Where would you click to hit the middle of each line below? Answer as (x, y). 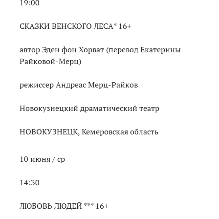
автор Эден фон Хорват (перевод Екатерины (100, 49)
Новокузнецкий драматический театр (89, 108)
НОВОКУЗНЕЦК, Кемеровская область (89, 131)
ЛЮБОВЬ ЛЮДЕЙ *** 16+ (65, 206)
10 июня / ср (42, 159)
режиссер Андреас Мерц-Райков (79, 84)
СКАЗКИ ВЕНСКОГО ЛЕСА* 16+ (76, 26)
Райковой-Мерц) (50, 61)
